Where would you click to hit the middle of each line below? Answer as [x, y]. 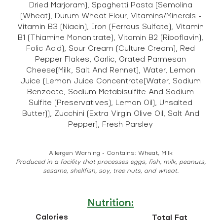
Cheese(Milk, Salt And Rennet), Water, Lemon [110, 71]
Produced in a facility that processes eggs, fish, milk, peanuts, [110, 162]
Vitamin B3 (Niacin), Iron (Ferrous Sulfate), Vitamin [110, 27]
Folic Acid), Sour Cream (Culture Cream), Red [110, 49]
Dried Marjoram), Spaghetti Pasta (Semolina [110, 6]
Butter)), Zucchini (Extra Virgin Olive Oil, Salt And [110, 114]
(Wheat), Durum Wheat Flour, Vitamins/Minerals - [110, 17]
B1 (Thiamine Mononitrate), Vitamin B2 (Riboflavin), [110, 38]
